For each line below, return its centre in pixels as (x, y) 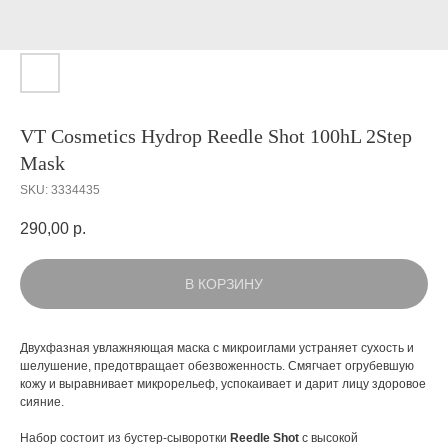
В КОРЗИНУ (224, 284)
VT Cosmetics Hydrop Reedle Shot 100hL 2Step (216, 136)
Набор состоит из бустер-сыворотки (125, 438)
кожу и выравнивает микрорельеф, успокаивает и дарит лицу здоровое (223, 384)
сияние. (43, 402)
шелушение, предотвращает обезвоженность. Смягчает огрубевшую (217, 366)
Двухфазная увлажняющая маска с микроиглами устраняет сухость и (217, 348)
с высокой (330, 438)
